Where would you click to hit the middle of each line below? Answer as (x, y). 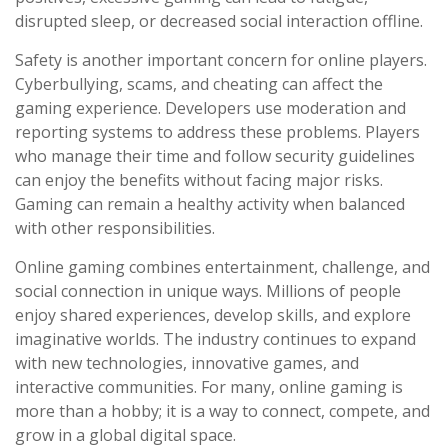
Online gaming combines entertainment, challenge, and (222, 267)
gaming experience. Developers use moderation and (210, 108)
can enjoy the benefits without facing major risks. (199, 180)
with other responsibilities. (115, 228)
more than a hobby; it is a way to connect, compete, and (222, 411)
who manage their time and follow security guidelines (215, 156)
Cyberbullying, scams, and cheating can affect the (199, 84)
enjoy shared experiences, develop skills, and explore (213, 315)
